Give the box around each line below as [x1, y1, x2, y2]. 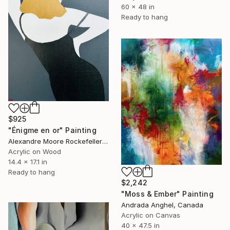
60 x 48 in [121, 3, 155, 11]
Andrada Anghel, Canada [121, 200, 203, 209]
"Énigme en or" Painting [8, 126, 97, 135]
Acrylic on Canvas [121, 210, 180, 219]
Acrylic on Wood [8, 147, 61, 156]
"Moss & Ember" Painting [121, 189, 214, 198]
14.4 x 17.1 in [8, 158, 47, 166]
